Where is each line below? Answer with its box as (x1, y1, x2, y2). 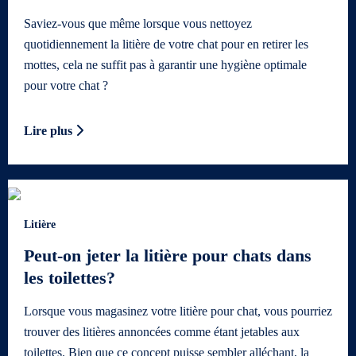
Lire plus (24, 123, 75, 137)
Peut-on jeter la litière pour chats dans (24, 246, 311, 266)
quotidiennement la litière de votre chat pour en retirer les (24, 37, 308, 51)
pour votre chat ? (24, 78, 108, 92)
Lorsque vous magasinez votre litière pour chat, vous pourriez (24, 304, 332, 319)
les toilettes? (24, 268, 115, 288)
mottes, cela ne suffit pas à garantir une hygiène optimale (24, 57, 307, 72)
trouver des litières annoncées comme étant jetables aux (24, 325, 300, 339)
